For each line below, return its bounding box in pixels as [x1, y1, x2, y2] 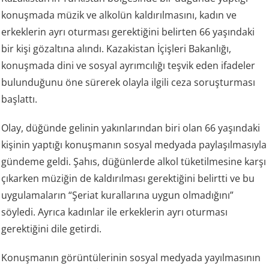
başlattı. [1, 92, 38, 106]
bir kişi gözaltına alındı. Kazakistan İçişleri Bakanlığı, [1, 42, 232, 56]
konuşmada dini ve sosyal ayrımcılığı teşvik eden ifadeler [1, 59, 256, 73]
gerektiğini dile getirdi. [1, 222, 102, 236]
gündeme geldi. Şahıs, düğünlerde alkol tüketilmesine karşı [1, 155, 267, 169]
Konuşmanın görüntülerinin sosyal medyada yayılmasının [1, 251, 261, 265]
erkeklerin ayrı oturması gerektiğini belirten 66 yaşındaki [1, 25, 255, 39]
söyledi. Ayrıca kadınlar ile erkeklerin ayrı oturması [1, 205, 228, 219]
